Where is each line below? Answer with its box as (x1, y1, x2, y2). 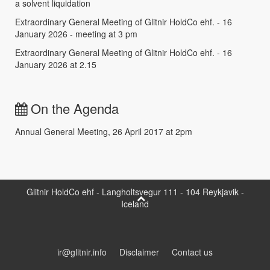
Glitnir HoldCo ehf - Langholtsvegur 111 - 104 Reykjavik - (26, 186, 244, 198)
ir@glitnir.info (57, 246, 107, 259)
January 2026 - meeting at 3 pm (15, 28, 137, 40)
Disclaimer (119, 246, 159, 259)
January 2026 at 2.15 (15, 58, 96, 71)
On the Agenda (27, 99, 119, 118)
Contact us (172, 246, 213, 259)
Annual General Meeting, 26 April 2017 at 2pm (15, 125, 192, 138)
